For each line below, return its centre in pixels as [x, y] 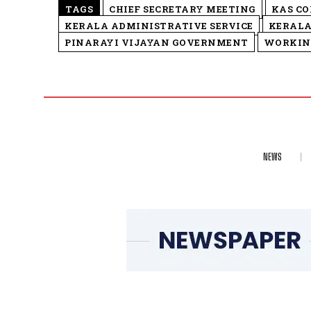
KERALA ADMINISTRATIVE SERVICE [159, 26]
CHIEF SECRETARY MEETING [183, 9]
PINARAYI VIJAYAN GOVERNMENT [157, 43]
